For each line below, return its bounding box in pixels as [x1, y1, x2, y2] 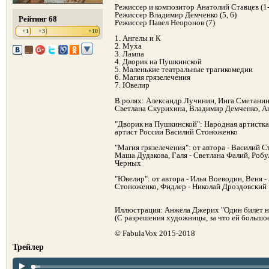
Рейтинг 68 [19, 14, 57, 23]
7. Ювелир [115, 80, 150, 89]
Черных [115, 159, 141, 168]
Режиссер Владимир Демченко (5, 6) [115, 10, 237, 19]
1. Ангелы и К [115, 34, 161, 43]
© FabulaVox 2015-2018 [115, 229, 195, 238]
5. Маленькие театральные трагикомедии [115, 65, 253, 74]
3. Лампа [115, 49, 144, 58]
